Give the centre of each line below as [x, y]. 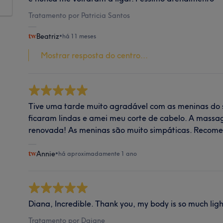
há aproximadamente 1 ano [98, 153]
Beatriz [48, 36]
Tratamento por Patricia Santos [79, 15]
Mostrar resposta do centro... [95, 55]
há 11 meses [79, 36]
